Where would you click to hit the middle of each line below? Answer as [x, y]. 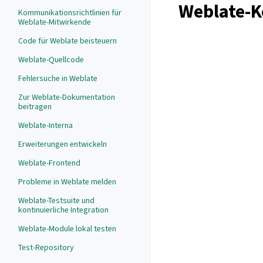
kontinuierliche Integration [63, 210]
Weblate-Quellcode [51, 60]
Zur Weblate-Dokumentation [67, 97]
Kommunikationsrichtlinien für [70, 13]
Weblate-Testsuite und [56, 200]
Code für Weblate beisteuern [68, 41]
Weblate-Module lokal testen [67, 229]
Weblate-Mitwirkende [55, 22]
